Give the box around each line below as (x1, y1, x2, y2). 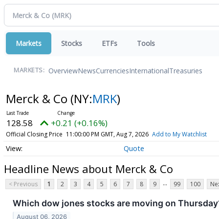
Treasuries (169, 66, 202, 75)
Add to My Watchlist (152, 130, 207, 138)
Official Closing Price (5, 130, 63, 138)
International (129, 66, 169, 75)
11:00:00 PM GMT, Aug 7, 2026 (66, 130, 149, 138)
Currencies (96, 66, 129, 75)
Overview (48, 66, 78, 75)
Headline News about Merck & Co (4, 161, 173, 176)
